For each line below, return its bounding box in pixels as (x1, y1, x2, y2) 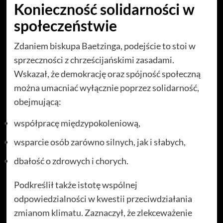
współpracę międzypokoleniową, (13, 117, 140, 128)
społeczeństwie (13, 16, 117, 34)
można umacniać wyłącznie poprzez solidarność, (13, 82, 199, 93)
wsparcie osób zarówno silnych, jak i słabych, (13, 136, 186, 147)
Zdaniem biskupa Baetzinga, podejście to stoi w (13, 40, 196, 51)
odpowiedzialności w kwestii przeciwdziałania (13, 193, 192, 204)
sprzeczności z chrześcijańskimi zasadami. (13, 54, 174, 65)
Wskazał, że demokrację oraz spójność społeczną (13, 68, 201, 79)
